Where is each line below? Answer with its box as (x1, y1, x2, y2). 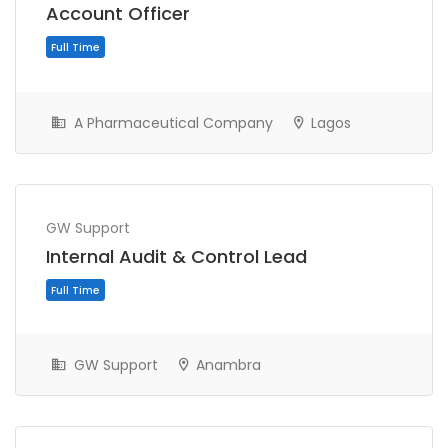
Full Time (60, 235, 118, 254)
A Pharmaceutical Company (70, 112, 273, 133)
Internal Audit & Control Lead (46, 243, 307, 269)
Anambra (192, 355, 261, 376)
